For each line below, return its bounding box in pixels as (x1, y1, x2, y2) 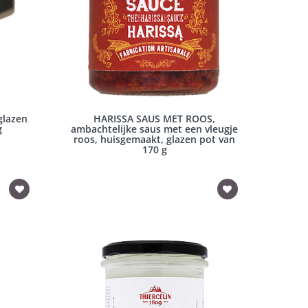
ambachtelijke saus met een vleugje (71, 122, 239, 136)
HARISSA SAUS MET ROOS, (93, 112, 216, 126)
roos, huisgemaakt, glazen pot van (74, 133, 236, 146)
